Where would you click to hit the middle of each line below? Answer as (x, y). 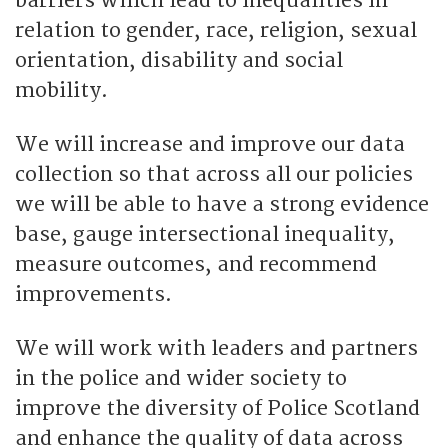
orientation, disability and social (179, 60)
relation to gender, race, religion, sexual (216, 30)
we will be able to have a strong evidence (222, 204)
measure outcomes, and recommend (196, 264)
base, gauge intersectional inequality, (205, 234)
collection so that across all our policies (214, 174)
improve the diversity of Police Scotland (217, 408)
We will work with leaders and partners (216, 348)
